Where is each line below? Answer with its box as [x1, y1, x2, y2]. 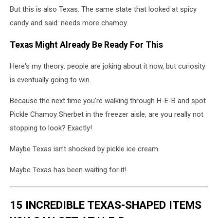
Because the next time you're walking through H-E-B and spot [10, 96, 206, 106]
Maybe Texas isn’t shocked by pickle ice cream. [10, 145, 160, 154]
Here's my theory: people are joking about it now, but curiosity [10, 62, 205, 71]
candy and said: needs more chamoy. [10, 18, 128, 28]
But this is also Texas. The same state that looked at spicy [10, 5, 197, 14]
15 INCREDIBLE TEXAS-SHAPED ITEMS [10, 198, 201, 211]
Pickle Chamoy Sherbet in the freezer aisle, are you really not [10, 110, 203, 119]
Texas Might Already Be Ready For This [10, 39, 163, 50]
